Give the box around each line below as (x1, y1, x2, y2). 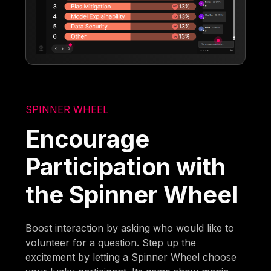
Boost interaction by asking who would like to (25, 221, 235, 234)
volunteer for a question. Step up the (25, 236, 197, 249)
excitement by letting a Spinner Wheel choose (25, 250, 237, 263)
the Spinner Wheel (25, 180, 238, 209)
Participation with (25, 152, 226, 181)
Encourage (25, 124, 150, 153)
